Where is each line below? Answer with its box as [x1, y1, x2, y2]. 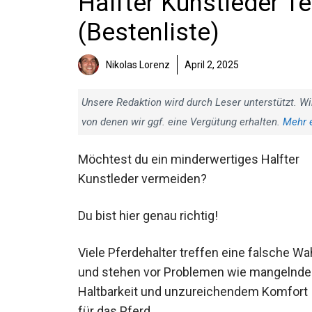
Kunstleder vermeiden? [78, 171, 207, 186]
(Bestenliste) [78, 18, 219, 47]
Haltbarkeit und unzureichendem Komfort [78, 284, 308, 299]
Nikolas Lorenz [106, 59, 170, 70]
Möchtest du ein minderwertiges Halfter [78, 152, 299, 166]
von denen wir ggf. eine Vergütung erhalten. [81, 116, 283, 128]
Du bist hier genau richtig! [78, 208, 218, 224]
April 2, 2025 [185, 59, 239, 70]
